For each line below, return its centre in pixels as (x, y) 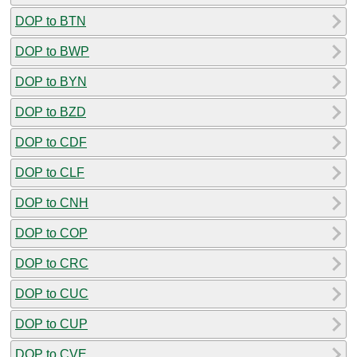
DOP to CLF (50, 172)
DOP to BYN (51, 81)
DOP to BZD (51, 112)
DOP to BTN (51, 21)
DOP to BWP (52, 51)
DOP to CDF (51, 142)
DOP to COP (51, 233)
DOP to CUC (52, 293)
